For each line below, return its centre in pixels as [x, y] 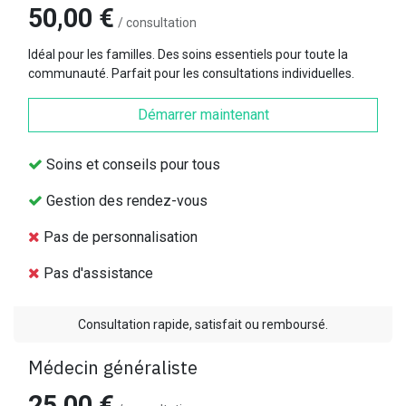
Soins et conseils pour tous [131, 164]
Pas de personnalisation [119, 237]
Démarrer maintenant [203, 114]
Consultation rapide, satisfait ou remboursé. [203, 324]
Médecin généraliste [113, 367]
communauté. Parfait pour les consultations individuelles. [191, 73]
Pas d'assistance [97, 273]
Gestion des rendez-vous [125, 200]
